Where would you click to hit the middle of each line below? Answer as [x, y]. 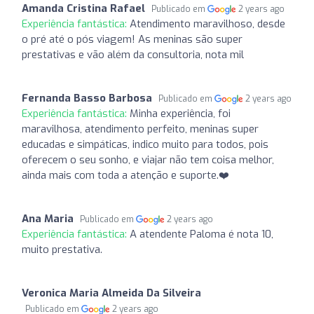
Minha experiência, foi [180, 113]
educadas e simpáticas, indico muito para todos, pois [145, 144]
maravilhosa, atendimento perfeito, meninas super [140, 129]
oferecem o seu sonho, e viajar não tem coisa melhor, [148, 159]
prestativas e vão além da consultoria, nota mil [133, 54]
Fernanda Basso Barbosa [87, 98]
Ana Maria [48, 218]
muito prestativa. [62, 249]
